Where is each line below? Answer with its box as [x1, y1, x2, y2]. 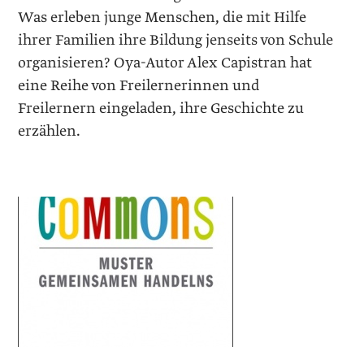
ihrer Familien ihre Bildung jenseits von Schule [18, 29, 334, 50]
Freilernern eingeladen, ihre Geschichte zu [18, 97, 305, 119]
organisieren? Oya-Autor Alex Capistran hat [18, 52, 313, 73]
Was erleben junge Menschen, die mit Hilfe [18, 6, 307, 28]
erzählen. [18, 120, 81, 141]
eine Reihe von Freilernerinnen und [18, 75, 260, 96]
